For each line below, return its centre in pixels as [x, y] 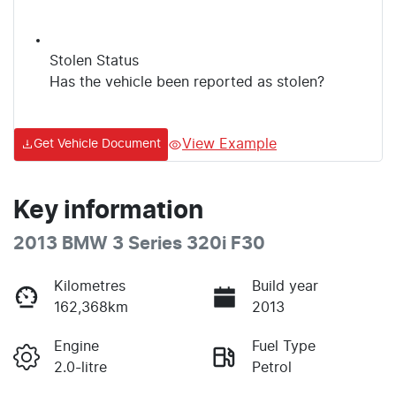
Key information [108, 212]
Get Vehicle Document [97, 145]
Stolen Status [94, 61]
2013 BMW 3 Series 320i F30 [139, 244]
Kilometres [90, 287]
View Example [229, 145]
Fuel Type [284, 347]
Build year [285, 287]
